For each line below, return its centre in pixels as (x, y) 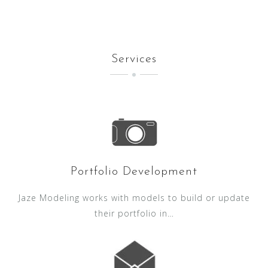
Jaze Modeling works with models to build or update (134, 197)
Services (134, 59)
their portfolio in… (134, 213)
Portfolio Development (134, 171)
